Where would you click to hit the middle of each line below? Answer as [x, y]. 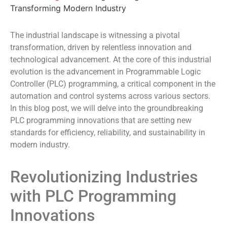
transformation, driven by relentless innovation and [101, 47]
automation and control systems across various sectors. [110, 96]
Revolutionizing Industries [104, 177]
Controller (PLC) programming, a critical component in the [113, 84]
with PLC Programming [93, 196]
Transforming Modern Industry [68, 8]
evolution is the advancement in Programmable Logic [105, 72]
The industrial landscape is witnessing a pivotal [95, 35]
